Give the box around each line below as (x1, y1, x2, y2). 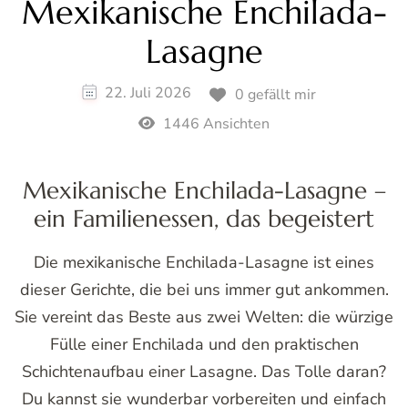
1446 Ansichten (158, 114, 270, 135)
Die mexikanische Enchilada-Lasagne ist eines (34, 250, 374, 273)
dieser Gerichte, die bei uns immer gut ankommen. (19, 278, 389, 301)
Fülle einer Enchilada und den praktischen (49, 332, 359, 355)
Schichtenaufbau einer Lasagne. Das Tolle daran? (22, 360, 386, 382)
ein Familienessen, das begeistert (34, 203, 374, 234)
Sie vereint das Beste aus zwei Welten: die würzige (15, 305, 393, 328)
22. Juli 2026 (104, 82, 191, 103)
